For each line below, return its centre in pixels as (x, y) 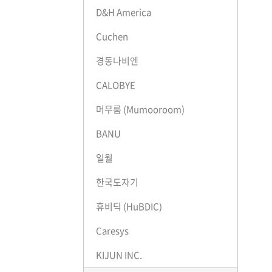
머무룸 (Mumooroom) (140, 110)
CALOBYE (116, 85)
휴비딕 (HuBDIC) (129, 207)
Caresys (112, 231)
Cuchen (112, 37)
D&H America (124, 12)
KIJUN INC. (119, 255)
